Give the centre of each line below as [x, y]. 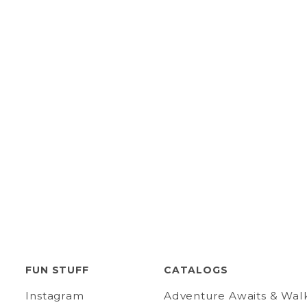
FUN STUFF [57, 270]
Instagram [55, 296]
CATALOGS [196, 270]
